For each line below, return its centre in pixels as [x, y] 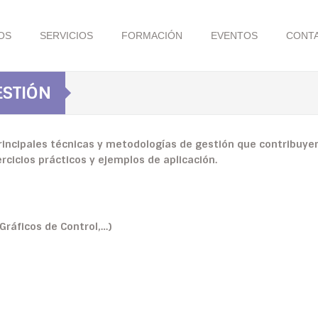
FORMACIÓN [152, 35]
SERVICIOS [67, 35]
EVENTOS [235, 35]
